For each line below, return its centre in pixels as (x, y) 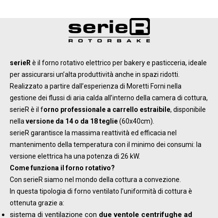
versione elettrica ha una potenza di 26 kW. (75, 156)
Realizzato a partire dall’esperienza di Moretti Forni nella (96, 86)
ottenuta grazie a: (37, 203)
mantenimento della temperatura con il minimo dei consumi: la (106, 144)
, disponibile (188, 109)
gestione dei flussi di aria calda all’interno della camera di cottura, (109, 98)
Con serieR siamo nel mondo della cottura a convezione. (95, 179)
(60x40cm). (136, 121)
